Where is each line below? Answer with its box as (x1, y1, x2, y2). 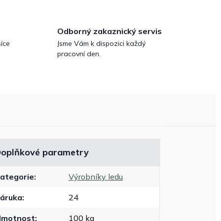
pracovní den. (57, 49, 101, 59)
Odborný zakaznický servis (57, 26, 162, 37)
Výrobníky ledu (69, 172, 123, 182)
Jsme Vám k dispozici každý (57, 39, 146, 48)
